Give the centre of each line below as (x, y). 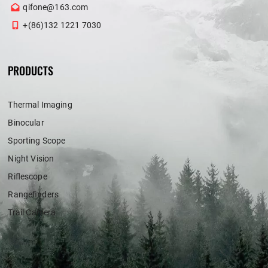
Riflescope (28, 176)
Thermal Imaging (40, 105)
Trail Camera (32, 212)
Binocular (26, 123)
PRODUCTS (31, 71)
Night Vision (31, 159)
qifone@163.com (56, 7)
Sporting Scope (37, 141)
